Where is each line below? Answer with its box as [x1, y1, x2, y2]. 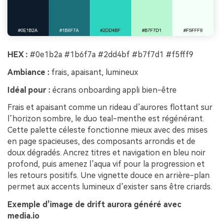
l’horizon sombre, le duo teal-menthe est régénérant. [7, 114, 204, 124]
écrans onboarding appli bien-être [50, 85, 177, 95]
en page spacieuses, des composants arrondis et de [7, 137, 195, 147]
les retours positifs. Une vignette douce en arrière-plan [7, 171, 210, 181]
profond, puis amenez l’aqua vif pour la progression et [7, 159, 205, 169]
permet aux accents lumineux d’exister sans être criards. [7, 182, 212, 192]
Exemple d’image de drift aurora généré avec [7, 200, 181, 210]
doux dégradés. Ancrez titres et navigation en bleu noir [7, 148, 206, 158]
